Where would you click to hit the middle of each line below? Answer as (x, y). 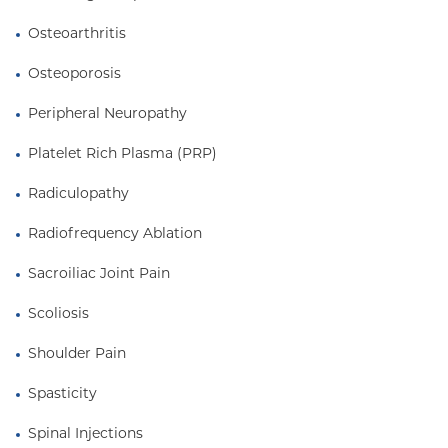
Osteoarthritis (77, 34)
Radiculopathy (78, 194)
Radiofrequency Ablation (115, 234)
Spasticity (62, 394)
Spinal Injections (85, 434)
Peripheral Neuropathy (107, 114)
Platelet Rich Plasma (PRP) (122, 154)
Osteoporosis (74, 74)
